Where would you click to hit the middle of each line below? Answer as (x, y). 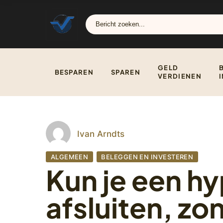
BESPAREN (74, 72)
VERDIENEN (180, 76)
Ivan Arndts (101, 133)
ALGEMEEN (69, 157)
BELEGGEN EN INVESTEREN (147, 157)
